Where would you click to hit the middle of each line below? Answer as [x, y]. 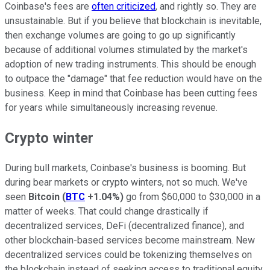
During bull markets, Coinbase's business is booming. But [125, 168]
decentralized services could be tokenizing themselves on [128, 255]
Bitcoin [44, 197]
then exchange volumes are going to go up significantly [120, 36]
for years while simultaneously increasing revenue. [111, 108]
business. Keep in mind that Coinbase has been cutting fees [131, 93]
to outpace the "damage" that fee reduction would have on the [133, 79]
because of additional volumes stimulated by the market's [126, 50]
